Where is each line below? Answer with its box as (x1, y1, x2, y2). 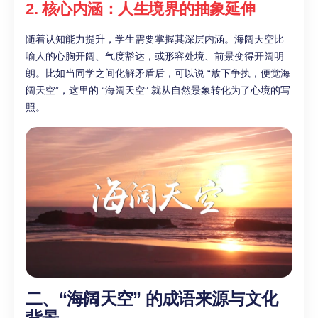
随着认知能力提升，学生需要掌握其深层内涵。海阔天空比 (26, 33, 284, 45)
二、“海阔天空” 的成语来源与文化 (26, 288, 278, 308)
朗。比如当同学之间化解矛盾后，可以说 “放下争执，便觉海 (26, 67, 290, 79)
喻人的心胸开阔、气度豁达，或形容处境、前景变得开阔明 (26, 50, 284, 62)
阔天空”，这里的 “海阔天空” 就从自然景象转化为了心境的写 (26, 84, 290, 96)
